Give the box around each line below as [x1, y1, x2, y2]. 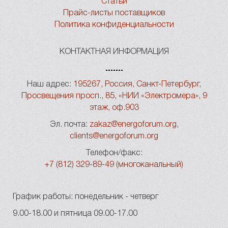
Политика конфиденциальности [54, 21, 174, 28]
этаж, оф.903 [89, 104, 139, 111]
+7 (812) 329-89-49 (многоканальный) [45, 161, 183, 168]
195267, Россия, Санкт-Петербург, [71, 81, 201, 88]
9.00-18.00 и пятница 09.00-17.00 [13, 210, 137, 217]
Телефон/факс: [85, 150, 142, 157]
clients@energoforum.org [70, 133, 158, 140]
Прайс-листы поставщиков [63, 10, 165, 17]
